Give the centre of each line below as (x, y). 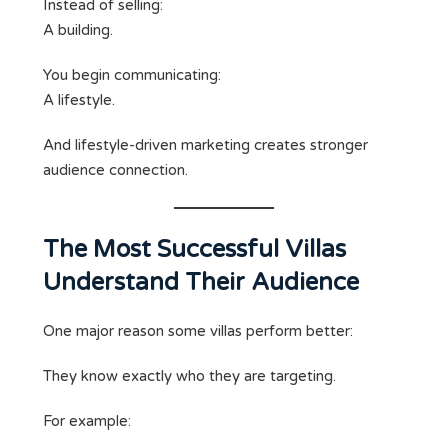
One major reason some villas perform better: (198, 331)
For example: (87, 421)
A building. (78, 30)
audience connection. (115, 170)
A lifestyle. (79, 100)
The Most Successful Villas (194, 250)
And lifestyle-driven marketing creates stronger (205, 145)
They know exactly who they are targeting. (189, 376)
